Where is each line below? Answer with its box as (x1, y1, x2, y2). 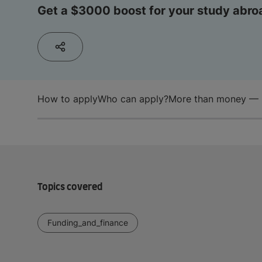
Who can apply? (98, 92, 168, 105)
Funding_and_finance (47, 217, 128, 227)
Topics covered (37, 182, 102, 192)
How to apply (37, 92, 98, 105)
